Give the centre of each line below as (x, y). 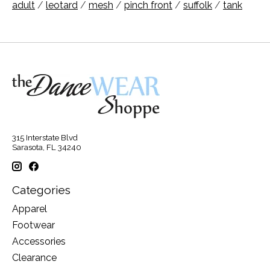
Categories (41, 190)
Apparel (30, 209)
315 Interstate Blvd (45, 137)
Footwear (33, 225)
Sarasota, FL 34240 (47, 147)
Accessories (39, 242)
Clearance (34, 258)
